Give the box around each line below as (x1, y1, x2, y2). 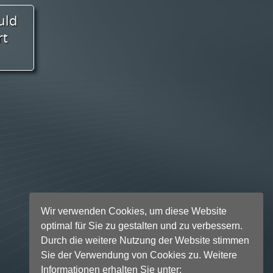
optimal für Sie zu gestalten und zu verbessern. (41, 220, 243, 231)
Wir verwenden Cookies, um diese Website (41, 205, 227, 216)
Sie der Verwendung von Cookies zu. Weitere (41, 249, 238, 260)
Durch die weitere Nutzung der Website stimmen (41, 235, 250, 246)
